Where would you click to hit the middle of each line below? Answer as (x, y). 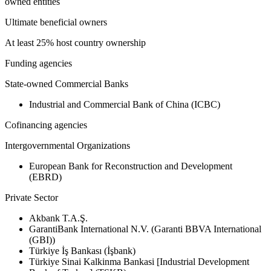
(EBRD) (45, 177)
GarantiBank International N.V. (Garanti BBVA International (145, 229)
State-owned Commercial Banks (67, 84)
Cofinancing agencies (46, 125)
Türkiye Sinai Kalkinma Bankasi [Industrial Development (139, 262)
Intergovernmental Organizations (67, 146)
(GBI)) (42, 240)
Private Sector (31, 198)
